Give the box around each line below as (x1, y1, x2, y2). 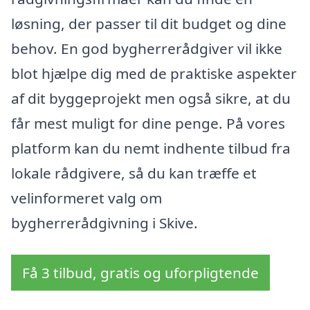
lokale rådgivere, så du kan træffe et (11, 163, 257, 183)
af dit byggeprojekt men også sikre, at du (11, 89, 291, 109)
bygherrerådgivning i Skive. (11, 213, 198, 233)
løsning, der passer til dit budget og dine (11, 14, 286, 34)
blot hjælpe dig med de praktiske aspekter (11, 64, 297, 84)
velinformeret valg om (11, 188, 162, 208)
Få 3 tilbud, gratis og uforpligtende (22, 263, 259, 283)
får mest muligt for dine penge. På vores (11, 113, 285, 134)
